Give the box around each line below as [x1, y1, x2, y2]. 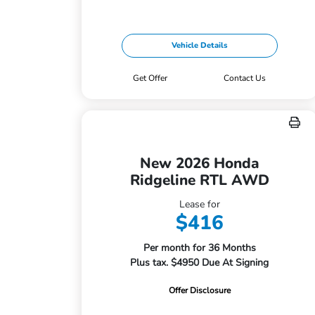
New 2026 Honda [139, 153, 259, 173]
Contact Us [224, 72, 266, 84]
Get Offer [133, 72, 168, 84]
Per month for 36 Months [143, 241, 256, 255]
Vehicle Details [171, 40, 228, 51]
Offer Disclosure [168, 285, 231, 296]
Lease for [179, 198, 220, 211]
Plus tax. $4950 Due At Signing [130, 256, 269, 269]
